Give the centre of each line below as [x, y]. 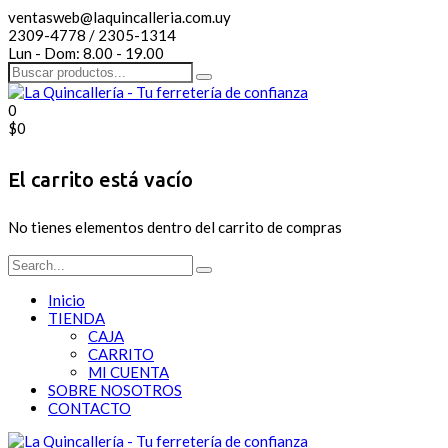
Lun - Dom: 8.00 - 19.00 [86, 53]
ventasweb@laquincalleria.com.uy [119, 17]
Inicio [66, 300]
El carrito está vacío [100, 179]
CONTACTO [89, 408]
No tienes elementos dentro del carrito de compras [175, 227]
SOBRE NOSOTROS [115, 390]
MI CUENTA [128, 372]
